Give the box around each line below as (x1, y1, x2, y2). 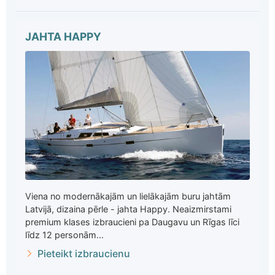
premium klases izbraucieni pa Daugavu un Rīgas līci (25, 217, 239, 228)
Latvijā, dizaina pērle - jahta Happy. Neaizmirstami (25, 204, 231, 215)
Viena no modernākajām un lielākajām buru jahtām (25, 191, 231, 202)
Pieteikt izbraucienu (37, 247, 130, 260)
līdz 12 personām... (25, 230, 104, 241)
